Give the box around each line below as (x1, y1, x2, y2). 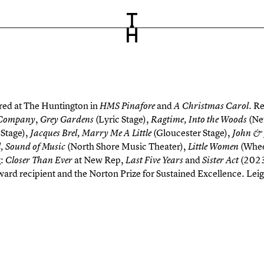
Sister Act (202, 154, 240, 166)
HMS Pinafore (100, 100, 155, 111)
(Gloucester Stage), (153, 126, 232, 139)
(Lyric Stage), (95, 113, 151, 126)
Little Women (188, 141, 240, 152)
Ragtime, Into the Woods (151, 114, 249, 125)
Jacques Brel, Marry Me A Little (30, 127, 153, 138)
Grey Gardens (38, 114, 95, 125)
